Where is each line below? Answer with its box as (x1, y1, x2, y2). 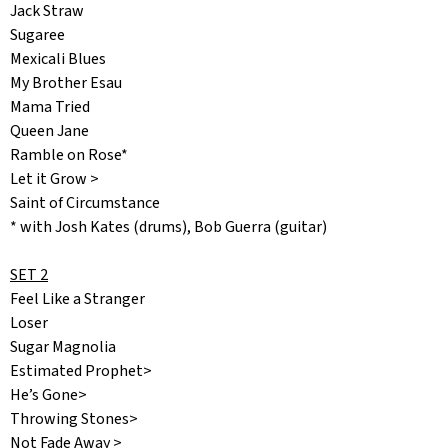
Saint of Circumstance (10, 192, 160, 215)
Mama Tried (10, 96, 90, 119)
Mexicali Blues (10, 48, 106, 71)
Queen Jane (10, 120, 89, 143)
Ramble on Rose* (10, 144, 128, 167)
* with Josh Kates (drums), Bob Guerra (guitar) (10, 216, 327, 239)
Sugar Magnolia (10, 336, 119, 359)
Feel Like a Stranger (10, 288, 145, 311)
